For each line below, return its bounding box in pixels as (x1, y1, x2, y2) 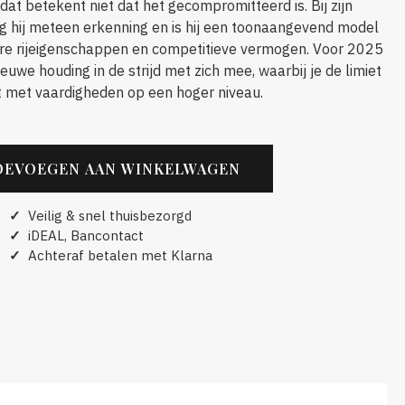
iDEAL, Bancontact (20, 226, 144, 244)
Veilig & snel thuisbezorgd (20, 206, 192, 224)
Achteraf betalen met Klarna (20, 246, 212, 264)
